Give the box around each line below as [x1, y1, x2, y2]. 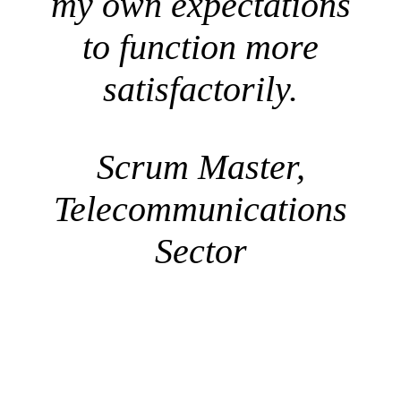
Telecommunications [54, 189, 347, 230]
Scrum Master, [96, 147, 305, 188]
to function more [82, 27, 319, 68]
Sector [154, 231, 247, 272]
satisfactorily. [103, 69, 298, 110]
